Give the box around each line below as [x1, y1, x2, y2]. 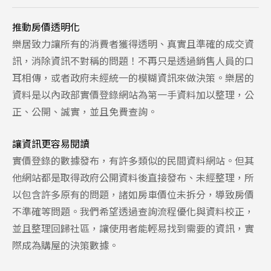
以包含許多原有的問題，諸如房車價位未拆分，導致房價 [12, 186, 254, 201]
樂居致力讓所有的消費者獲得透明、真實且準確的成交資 [12, 36, 254, 51]
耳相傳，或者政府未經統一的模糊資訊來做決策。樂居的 [12, 70, 254, 85]
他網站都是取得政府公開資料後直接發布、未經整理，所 [12, 169, 254, 184]
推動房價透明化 [12, 19, 80, 34]
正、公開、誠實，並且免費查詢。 [12, 103, 157, 119]
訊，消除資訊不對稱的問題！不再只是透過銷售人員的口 [12, 53, 254, 68]
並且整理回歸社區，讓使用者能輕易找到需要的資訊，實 [12, 220, 254, 235]
